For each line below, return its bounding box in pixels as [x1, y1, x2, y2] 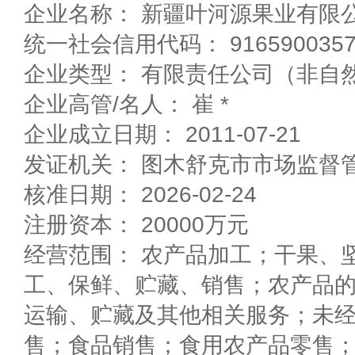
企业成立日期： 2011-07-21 [24, 121, 301, 147]
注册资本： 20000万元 [24, 212, 249, 237]
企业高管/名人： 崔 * [24, 91, 229, 116]
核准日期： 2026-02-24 [24, 181, 257, 207]
